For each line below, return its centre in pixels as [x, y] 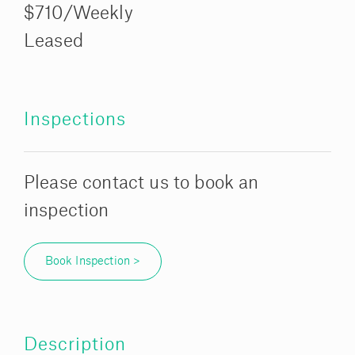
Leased [53, 42]
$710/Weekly [78, 14]
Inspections [75, 120]
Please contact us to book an [141, 183]
